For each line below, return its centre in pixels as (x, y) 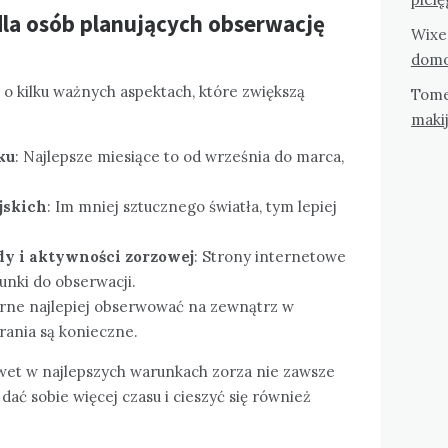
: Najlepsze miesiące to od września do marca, (179, 156)
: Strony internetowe (270, 256)
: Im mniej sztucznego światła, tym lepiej (192, 206)
